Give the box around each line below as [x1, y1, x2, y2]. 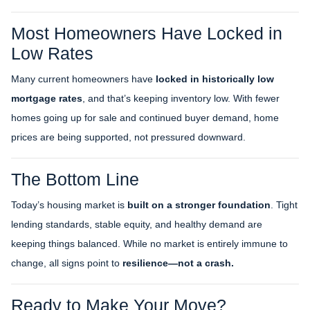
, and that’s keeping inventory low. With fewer [82, 92, 280, 104]
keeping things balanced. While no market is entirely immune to [11, 237, 288, 249]
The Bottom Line [11, 170, 139, 189]
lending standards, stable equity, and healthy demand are [11, 218, 262, 230]
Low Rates [11, 44, 93, 63]
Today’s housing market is [11, 199, 127, 210]
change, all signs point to [11, 257, 122, 268]
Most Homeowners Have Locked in [11, 24, 282, 43]
